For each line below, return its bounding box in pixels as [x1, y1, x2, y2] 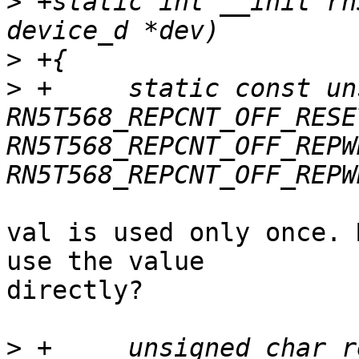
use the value [6, 247, 204, 276]
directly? [6, 276, 143, 305]
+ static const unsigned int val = [22, 74, 52, 103]
